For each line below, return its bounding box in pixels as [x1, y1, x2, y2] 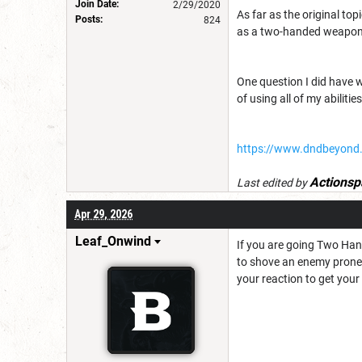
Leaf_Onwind [75, 233, 151, 249]
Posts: [75, 13, 103, 25]
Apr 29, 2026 [74, 207, 133, 221]
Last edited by [237, 175, 309, 189]
